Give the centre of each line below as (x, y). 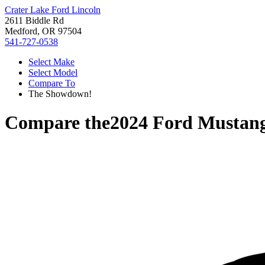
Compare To (52, 83)
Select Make (51, 62)
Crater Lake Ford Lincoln (53, 10)
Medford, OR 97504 (43, 31)
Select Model (53, 72)
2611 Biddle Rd (34, 20)
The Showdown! (60, 94)
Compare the (57, 123)
